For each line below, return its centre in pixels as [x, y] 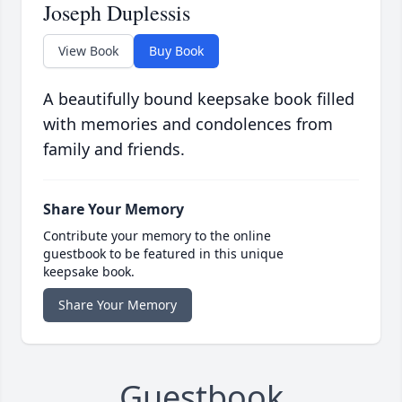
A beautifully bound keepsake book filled [199, 99]
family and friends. [114, 149]
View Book [88, 51]
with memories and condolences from [188, 124]
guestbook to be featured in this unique [163, 254]
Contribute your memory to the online [157, 236]
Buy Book [176, 51]
